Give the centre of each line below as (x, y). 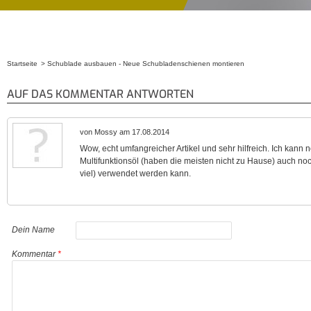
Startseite (22, 64)
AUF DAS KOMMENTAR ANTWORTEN (100, 94)
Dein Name (33, 229)
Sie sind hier (38, 80)
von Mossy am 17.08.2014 (125, 132)
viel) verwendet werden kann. (135, 174)
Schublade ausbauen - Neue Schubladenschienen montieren (146, 64)
